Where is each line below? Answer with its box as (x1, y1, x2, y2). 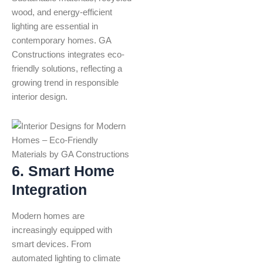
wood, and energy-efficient (12, 8, 112, 18)
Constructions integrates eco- (12, 50, 124, 60)
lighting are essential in (12, 22, 98, 32)
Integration (12, 181, 87, 198)
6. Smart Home (12, 162, 114, 179)
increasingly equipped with (12, 225, 112, 235)
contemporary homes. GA (12, 36, 111, 46)
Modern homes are (12, 211, 85, 221)
